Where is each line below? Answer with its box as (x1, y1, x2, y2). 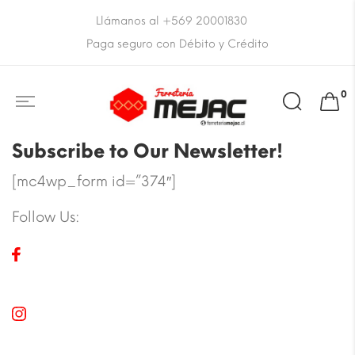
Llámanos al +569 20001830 (96, 14, 247, 28)
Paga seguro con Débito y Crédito (86, 37, 269, 51)
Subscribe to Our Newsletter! (12, 139, 283, 163)
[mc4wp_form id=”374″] (12, 173, 176, 191)
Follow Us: (12, 208, 79, 227)
